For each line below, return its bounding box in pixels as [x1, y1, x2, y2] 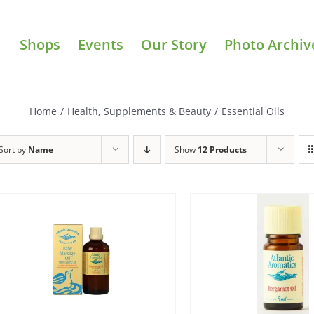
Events [78, 34, 123, 54]
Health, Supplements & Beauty [67, 104, 211, 118]
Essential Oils [221, 104, 285, 118]
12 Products [198, 144, 247, 156]
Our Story [141, 34, 207, 54]
